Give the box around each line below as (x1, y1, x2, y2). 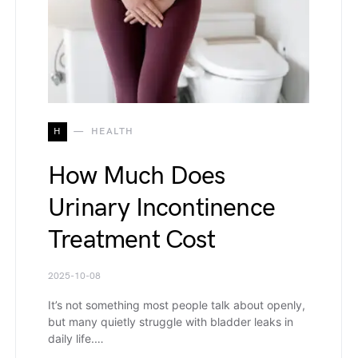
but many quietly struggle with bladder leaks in (48, 315, 293, 329)
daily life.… (48, 332, 104, 346)
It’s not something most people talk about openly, (48, 298, 305, 312)
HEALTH (90, 125, 134, 138)
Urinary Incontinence (48, 193, 275, 225)
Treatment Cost (48, 225, 215, 257)
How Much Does (48, 161, 225, 193)
